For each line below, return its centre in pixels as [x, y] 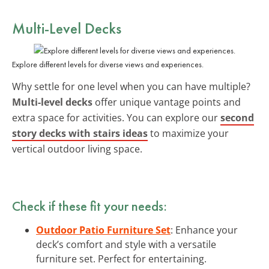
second [237, 117]
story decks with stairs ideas [80, 133]
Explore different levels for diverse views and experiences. [108, 64]
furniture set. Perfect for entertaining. [121, 258]
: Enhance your [204, 230]
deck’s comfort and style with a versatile [126, 244]
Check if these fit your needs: [89, 206]
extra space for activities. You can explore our [116, 117]
